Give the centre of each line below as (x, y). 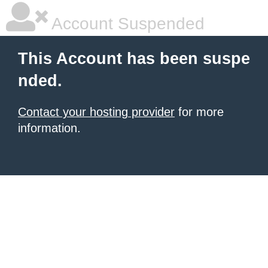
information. (49, 128)
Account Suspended (126, 24)
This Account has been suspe (134, 59)
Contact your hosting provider (96, 112)
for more (199, 112)
